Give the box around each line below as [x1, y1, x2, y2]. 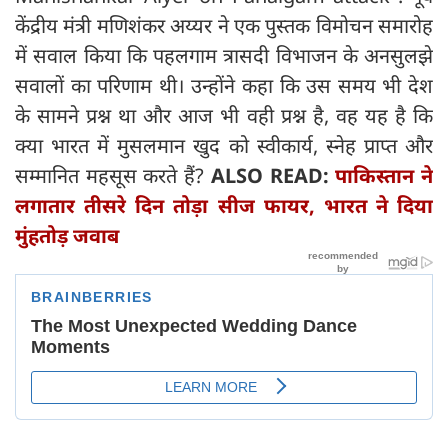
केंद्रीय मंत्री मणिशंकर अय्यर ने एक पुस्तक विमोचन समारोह [15, 11, 433, 39]
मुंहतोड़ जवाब [15, 221, 119, 249]
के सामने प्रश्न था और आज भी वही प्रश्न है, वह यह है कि [15, 101, 433, 129]
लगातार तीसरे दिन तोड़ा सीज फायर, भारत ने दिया [15, 191, 433, 219]
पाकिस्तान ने [335, 161, 434, 189]
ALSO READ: [210, 161, 336, 189]
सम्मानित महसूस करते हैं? [15, 161, 211, 189]
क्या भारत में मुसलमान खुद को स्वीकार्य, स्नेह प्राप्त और [15, 131, 433, 159]
